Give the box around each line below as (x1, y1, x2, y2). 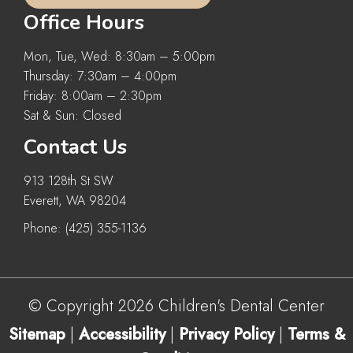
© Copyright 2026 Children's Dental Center (28, 294, 325, 318)
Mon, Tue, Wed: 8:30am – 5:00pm (24, 46, 215, 65)
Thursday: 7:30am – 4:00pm (24, 66, 176, 85)
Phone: (24, 218, 65, 237)
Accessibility (78, 322, 165, 346)
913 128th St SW (24, 171, 113, 190)
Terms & (287, 322, 345, 346)
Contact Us (24, 132, 127, 161)
